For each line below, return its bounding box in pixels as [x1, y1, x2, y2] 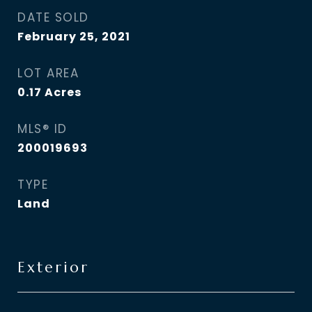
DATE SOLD [17, 9, 89, 26]
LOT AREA [17, 65, 79, 81]
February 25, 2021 [17, 29, 130, 45]
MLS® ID [17, 120, 68, 137]
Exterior [17, 258, 89, 276]
